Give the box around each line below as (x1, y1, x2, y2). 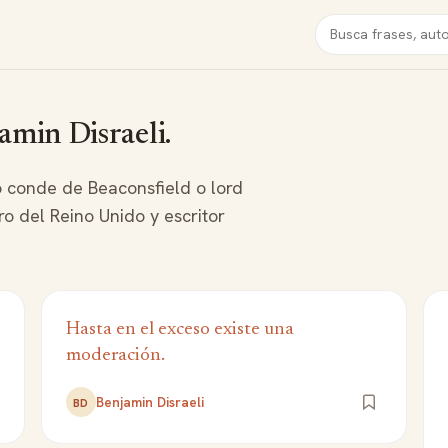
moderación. (65, 346, 165, 365)
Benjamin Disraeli (95, 393, 204, 411)
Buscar (314, 14, 362, 35)
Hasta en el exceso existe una (65, 320, 294, 339)
